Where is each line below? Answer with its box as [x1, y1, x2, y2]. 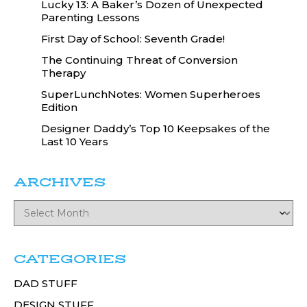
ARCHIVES [14, 175, 106, 189]
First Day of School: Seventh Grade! [41, 32, 225, 45]
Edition [41, 100, 77, 114]
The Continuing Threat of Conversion [41, 53, 238, 66]
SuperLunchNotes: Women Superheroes [41, 87, 260, 101]
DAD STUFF [14, 276, 77, 290]
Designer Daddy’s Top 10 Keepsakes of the [41, 121, 270, 135]
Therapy [41, 66, 86, 79]
